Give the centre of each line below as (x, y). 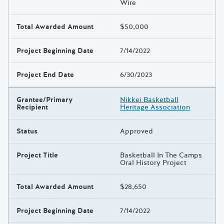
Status (27, 131)
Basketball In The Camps (161, 155)
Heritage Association (155, 107)
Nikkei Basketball (149, 100)
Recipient (32, 107)
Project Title (37, 155)
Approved (136, 131)
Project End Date (45, 75)
